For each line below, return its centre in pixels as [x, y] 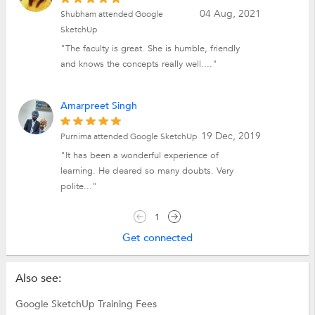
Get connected [157, 237]
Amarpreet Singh [99, 106]
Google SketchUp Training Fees [86, 304]
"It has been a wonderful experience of [140, 156]
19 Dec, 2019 [231, 136]
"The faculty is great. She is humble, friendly [150, 48]
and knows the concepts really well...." [139, 64]
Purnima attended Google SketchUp [129, 137]
